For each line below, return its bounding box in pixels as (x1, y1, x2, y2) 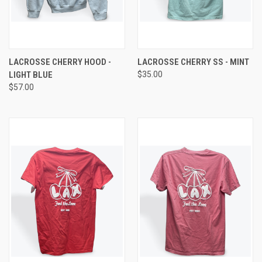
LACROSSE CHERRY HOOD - (9, 57, 111, 68)
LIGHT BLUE (9, 70, 53, 81)
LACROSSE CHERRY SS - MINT (137, 57, 249, 68)
